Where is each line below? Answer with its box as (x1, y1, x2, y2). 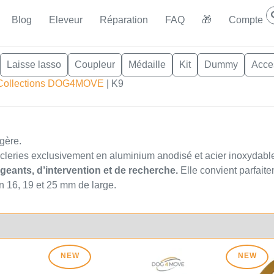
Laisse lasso (7, 59, 61, 70)
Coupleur (75, 59, 115, 70)
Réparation (100, 15, 148, 25)
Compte (229, 15, 263, 25)
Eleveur (49, 15, 83, 25)
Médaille (128, 59, 166, 70)
